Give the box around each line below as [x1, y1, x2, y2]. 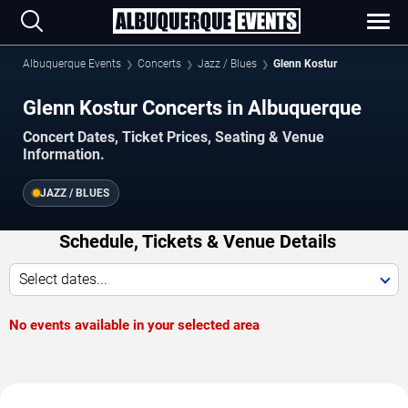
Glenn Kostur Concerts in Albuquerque [23, 96, 362, 119]
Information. [23, 145, 105, 163]
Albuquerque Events [23, 57, 121, 70]
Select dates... [19, 270, 107, 288]
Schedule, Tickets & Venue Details [58, 229, 336, 252]
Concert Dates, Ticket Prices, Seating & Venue [23, 127, 324, 146]
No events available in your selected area [9, 316, 260, 333]
